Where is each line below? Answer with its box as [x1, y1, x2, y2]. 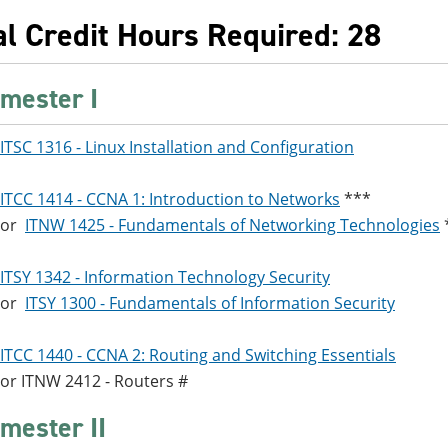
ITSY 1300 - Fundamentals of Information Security [25, 292, 395, 314]
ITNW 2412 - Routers [21, 370, 174, 392]
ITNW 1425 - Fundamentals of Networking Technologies [25, 214, 440, 236]
